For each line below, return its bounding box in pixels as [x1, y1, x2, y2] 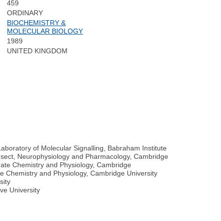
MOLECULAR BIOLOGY [7, 27, 83, 36]
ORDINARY [7, 9, 43, 17]
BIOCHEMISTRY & [7, 19, 66, 27]
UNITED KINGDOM [7, 47, 68, 55]
